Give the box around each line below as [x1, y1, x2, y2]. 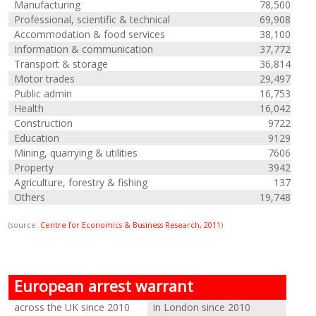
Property [14, 161, 54, 174]
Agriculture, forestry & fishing [14, 176, 148, 189]
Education [14, 131, 60, 145]
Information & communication [14, 42, 154, 56]
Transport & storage [14, 57, 109, 71]
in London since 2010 [153, 300, 251, 314]
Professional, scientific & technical [14, 13, 171, 26]
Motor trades [14, 72, 75, 85]
